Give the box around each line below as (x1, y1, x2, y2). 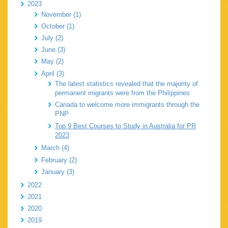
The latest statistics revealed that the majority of (55, 80, 198, 88)
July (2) (41, 34, 63, 42)
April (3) (41, 69, 64, 77)
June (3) (41, 46, 65, 54)
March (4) (41, 144, 69, 152)
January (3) (41, 167, 74, 176)
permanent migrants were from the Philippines (55, 89, 190, 97)
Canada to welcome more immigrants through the (55, 101, 199, 109)
